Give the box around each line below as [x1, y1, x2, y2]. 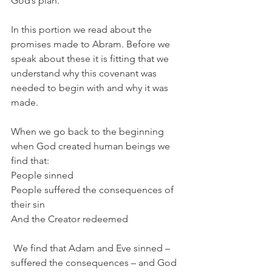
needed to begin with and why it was [11, 81, 171, 93]
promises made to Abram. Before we [11, 38, 172, 50]
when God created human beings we [11, 140, 172, 152]
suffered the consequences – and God [11, 256, 179, 268]
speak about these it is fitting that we [11, 52, 171, 64]
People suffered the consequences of [11, 183, 176, 195]
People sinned [11, 169, 73, 181]
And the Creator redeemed [11, 212, 128, 225]
